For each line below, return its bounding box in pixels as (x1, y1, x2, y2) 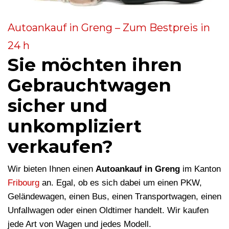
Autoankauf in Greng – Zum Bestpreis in (8, 21, 210, 34)
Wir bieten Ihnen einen (8, 164, 96, 174)
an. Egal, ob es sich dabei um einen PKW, (39, 178, 202, 188)
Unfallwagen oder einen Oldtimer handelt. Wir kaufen (8, 205, 209, 216)
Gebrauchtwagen (8, 74, 171, 97)
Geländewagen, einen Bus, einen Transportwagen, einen (8, 192, 221, 202)
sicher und (8, 95, 107, 117)
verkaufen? (8, 135, 113, 158)
